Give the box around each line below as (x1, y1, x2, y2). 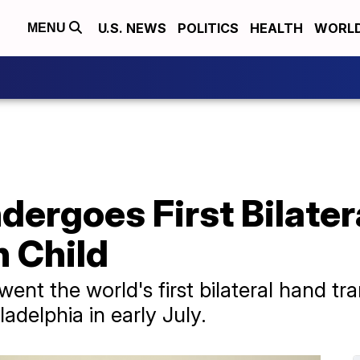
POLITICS (178, 20, 239, 36)
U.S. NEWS (98, 20, 166, 36)
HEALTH (250, 20, 303, 36)
